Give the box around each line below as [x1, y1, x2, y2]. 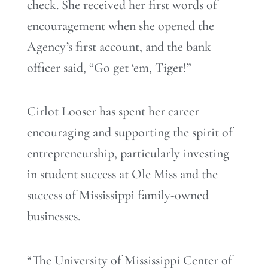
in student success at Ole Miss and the [27, 166, 218, 182]
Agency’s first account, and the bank [27, 38, 211, 54]
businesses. [27, 208, 80, 224]
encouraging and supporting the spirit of [27, 124, 233, 141]
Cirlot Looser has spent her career [27, 103, 199, 120]
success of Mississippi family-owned [27, 187, 209, 203]
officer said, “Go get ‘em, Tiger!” [27, 59, 191, 75]
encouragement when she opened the [27, 17, 214, 33]
